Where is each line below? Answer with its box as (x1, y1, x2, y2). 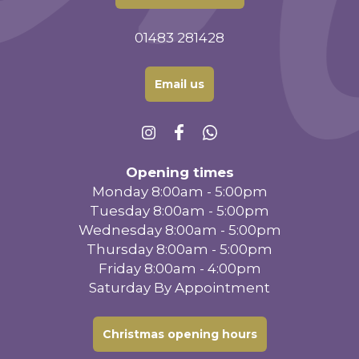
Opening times (125, 164, 234, 181)
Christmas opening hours (102, 327, 257, 342)
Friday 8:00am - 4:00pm (98, 260, 261, 277)
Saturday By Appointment (89, 280, 270, 296)
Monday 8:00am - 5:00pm (91, 184, 268, 200)
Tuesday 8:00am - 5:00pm (90, 203, 269, 220)
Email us (155, 77, 204, 92)
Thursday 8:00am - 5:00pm (87, 241, 272, 258)
